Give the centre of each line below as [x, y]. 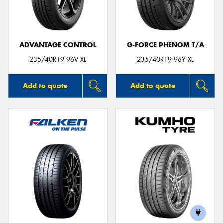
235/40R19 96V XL [58, 59]
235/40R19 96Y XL [165, 59]
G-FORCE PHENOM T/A [165, 45]
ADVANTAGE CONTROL [58, 45]
